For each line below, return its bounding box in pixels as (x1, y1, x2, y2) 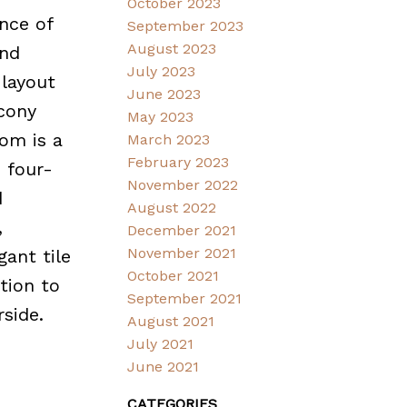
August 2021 (127, 313, 215, 331)
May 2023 (127, 108, 194, 126)
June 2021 (127, 358, 200, 376)
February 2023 (127, 154, 230, 172)
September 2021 (127, 290, 243, 308)
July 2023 (127, 63, 196, 81)
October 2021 (127, 267, 220, 285)
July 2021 (127, 335, 194, 353)
